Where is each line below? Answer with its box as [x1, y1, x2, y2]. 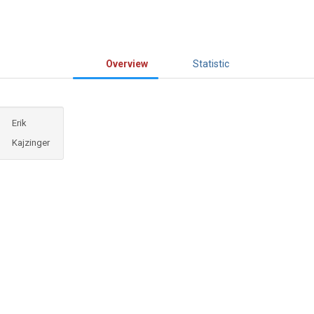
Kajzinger [12, 137, 50, 149]
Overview [106, 58, 148, 70]
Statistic [193, 58, 229, 70]
